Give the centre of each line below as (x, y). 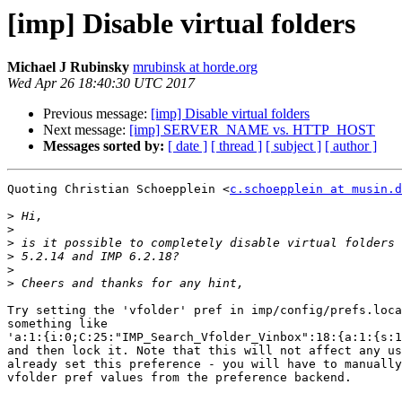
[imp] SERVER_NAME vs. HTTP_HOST (252, 130)
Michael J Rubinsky (68, 67)
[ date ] (188, 146)
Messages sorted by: (104, 146)
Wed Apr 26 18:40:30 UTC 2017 (101, 83)
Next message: (86, 130)
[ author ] (351, 146)
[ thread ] (236, 146)
